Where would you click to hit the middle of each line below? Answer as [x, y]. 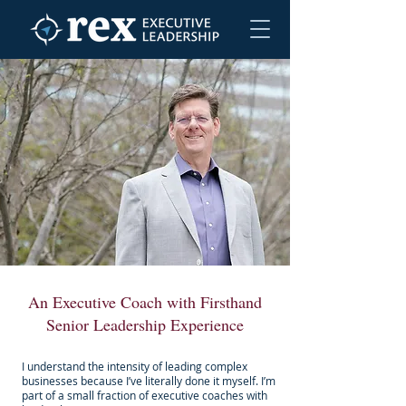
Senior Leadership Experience [145, 324]
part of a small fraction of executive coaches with [145, 395]
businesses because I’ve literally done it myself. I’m [149, 381]
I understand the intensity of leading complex [135, 366]
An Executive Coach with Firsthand [145, 302]
